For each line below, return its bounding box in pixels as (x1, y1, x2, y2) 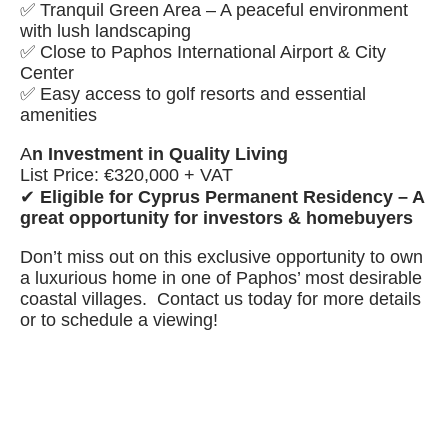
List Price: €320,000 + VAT (20, 165, 233, 185)
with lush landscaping (20, 21, 191, 41)
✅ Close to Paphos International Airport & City (20, 42, 386, 62)
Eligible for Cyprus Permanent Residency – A (40, 187, 424, 207)
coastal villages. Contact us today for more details (20, 289, 421, 309)
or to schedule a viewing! (20, 310, 218, 330)
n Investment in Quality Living (32, 144, 288, 164)
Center (20, 63, 74, 83)
